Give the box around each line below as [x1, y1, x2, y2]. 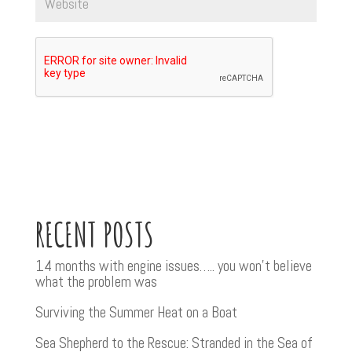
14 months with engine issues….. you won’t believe [35, 256, 312, 276]
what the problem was [35, 272, 157, 291]
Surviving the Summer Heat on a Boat [35, 302, 237, 322]
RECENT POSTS [35, 213, 154, 255]
